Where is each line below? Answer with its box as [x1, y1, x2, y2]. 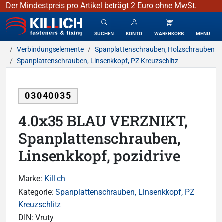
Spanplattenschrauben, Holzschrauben [95, 45, 215, 54]
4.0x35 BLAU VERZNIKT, [18, 111, 188, 131]
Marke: [18, 174, 44, 184]
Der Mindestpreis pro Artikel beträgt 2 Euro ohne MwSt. [6, 1, 197, 10]
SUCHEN [94, 31, 114, 36]
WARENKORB [154, 31, 184, 36]
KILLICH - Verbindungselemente [5, 15, 115, 25]
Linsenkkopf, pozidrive [18, 146, 180, 166]
